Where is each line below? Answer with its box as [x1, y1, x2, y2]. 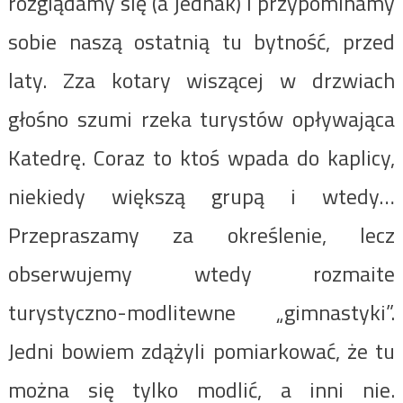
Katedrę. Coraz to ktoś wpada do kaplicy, [7, 140, 396, 174]
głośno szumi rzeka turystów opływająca [7, 102, 396, 135]
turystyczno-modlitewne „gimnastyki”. [7, 295, 396, 328]
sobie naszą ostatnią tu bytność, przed [7, 24, 396, 58]
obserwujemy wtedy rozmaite [7, 256, 396, 290]
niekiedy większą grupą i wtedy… [7, 179, 396, 212]
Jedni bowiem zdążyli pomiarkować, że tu [7, 334, 396, 367]
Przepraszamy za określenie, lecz [7, 218, 396, 251]
